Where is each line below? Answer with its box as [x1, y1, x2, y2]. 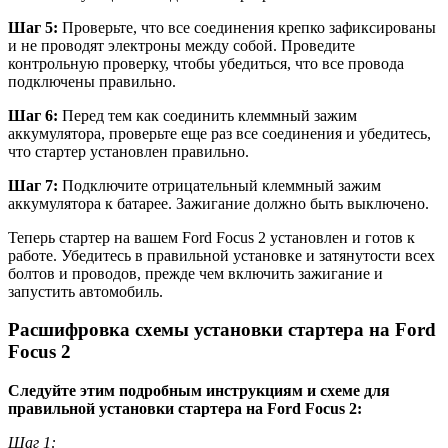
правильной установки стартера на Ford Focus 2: [8, 400, 362, 418]
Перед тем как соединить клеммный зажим [58, 106, 357, 124]
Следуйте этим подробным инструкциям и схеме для [8, 382, 390, 400]
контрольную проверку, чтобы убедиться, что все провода [8, 54, 404, 72]
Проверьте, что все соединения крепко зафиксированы [58, 18, 436, 36]
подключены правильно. [8, 72, 176, 90]
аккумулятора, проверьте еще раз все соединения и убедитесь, [8, 124, 431, 142]
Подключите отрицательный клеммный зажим [58, 176, 381, 194]
